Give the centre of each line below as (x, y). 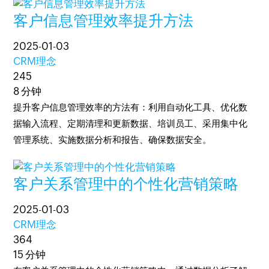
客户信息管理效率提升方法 (104, 20)
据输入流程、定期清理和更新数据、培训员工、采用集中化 (131, 123)
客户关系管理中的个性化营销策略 (126, 184)
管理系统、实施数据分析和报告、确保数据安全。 (113, 140)
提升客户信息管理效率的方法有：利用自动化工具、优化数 (131, 107)
